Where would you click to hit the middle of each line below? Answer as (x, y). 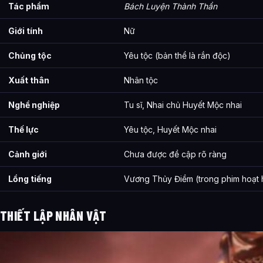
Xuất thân (29, 80)
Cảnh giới (28, 154)
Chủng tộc (30, 56)
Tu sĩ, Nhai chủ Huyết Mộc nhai (183, 105)
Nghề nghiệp (34, 105)
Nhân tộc (141, 80)
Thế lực (23, 130)
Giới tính (26, 31)
